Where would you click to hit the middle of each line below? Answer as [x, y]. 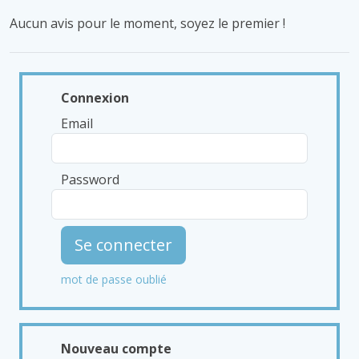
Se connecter [123, 245]
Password [90, 179]
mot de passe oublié [114, 279]
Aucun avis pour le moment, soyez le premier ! [147, 23]
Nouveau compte [116, 349]
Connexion [95, 98]
